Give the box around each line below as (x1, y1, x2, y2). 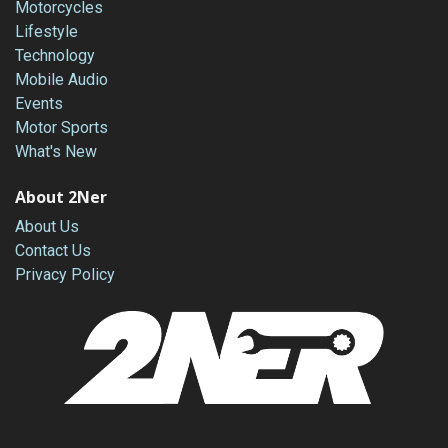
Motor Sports (15, 118, 108, 138)
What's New (15, 142, 97, 162)
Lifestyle (15, 22, 78, 42)
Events (15, 94, 63, 114)
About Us (15, 217, 79, 237)
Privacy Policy (15, 265, 115, 285)
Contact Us (15, 241, 91, 261)
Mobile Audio (15, 70, 108, 90)
